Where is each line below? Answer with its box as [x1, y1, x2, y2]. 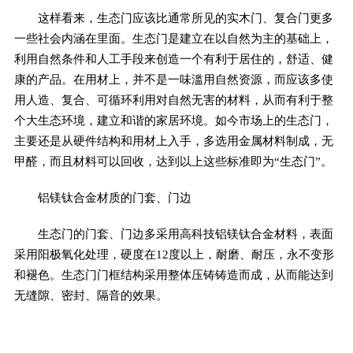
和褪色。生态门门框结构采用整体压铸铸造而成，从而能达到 [13, 267, 333, 281]
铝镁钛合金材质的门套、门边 [13, 190, 191, 204]
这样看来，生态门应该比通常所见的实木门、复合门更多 [13, 10, 333, 24]
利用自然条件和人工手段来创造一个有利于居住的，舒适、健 [13, 51, 333, 65]
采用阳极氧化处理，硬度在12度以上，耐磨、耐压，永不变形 [13, 247, 334, 261]
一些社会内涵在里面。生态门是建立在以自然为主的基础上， [13, 31, 333, 45]
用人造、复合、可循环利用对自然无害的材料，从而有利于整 [13, 92, 333, 106]
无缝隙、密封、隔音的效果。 [13, 288, 168, 302]
